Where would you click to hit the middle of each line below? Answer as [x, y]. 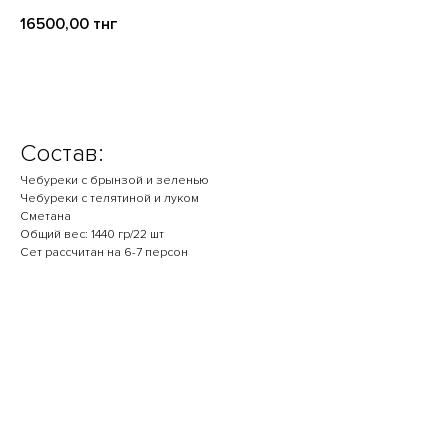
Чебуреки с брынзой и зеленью [114, 181]
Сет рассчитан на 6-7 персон [104, 253]
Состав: [62, 154]
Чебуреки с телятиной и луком [109, 199]
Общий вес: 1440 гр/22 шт [92, 235]
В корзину [224, 80]
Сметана [45, 217]
